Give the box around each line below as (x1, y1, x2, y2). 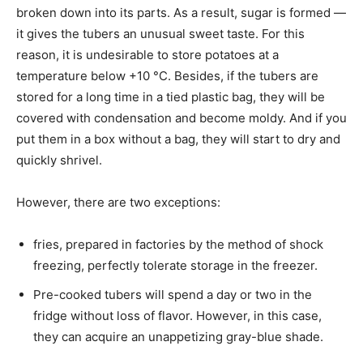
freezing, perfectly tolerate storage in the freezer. (33, 257, 318, 273)
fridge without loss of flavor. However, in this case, (33, 307, 322, 323)
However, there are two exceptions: (16, 194, 220, 210)
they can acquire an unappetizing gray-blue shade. (33, 328, 323, 344)
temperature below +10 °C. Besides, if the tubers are (16, 67, 318, 83)
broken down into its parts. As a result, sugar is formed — (16, 4, 346, 20)
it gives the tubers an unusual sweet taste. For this (16, 25, 305, 41)
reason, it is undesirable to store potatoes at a (16, 46, 279, 62)
